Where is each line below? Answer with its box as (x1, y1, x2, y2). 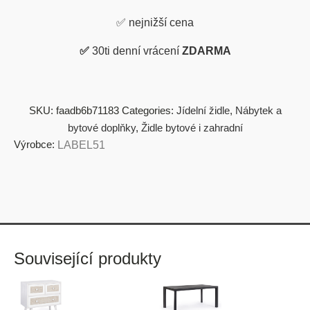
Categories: (121, 104, 176, 116)
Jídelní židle (176, 104, 230, 116)
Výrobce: (14, 138, 55, 150)
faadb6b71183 (55, 104, 119, 116)
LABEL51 (57, 139, 105, 151)
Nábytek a (235, 104, 282, 116)
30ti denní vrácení (91, 45, 179, 57)
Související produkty (14, 249, 161, 268)
